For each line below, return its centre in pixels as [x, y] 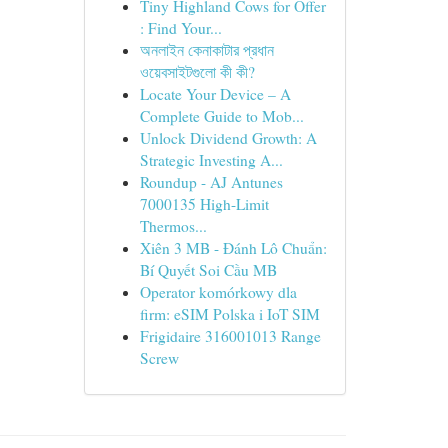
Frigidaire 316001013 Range [230, 336]
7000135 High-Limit [204, 204]
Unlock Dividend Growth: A [228, 138]
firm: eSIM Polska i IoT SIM [229, 314]
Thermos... [173, 226]
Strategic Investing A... [211, 160]
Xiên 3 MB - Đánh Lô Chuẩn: [233, 248]
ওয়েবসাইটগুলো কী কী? [197, 72]
